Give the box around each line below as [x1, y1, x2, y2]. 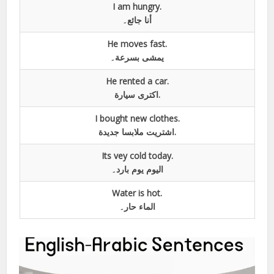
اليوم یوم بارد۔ [111, 163, 163, 175]
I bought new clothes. [94, 112, 180, 124]
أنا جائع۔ [122, 13, 152, 26]
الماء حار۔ [119, 200, 155, 212]
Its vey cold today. [101, 149, 173, 161]
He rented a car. [105, 75, 169, 87]
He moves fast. [107, 37, 167, 50]
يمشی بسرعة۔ [110, 51, 164, 63]
